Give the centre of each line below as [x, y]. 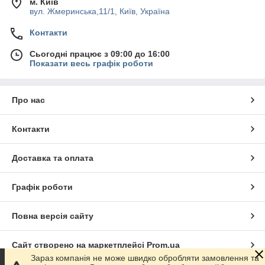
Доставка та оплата [53, 158]
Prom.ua [163, 245]
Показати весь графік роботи [91, 64]
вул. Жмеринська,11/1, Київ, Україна [100, 12]
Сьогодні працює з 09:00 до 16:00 [100, 54]
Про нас [28, 100]
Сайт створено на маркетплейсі [79, 245]
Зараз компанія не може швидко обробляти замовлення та [145, 258]
